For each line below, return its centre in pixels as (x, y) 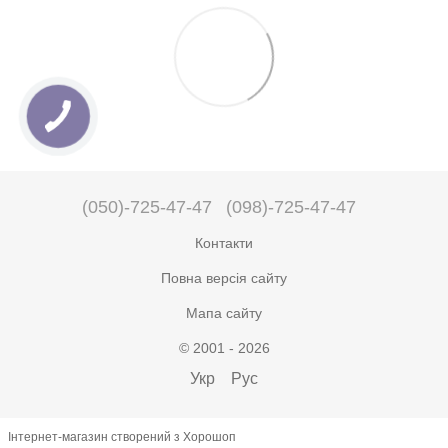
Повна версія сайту (224, 277)
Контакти (224, 242)
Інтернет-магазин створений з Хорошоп (122, 436)
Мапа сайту (224, 312)
